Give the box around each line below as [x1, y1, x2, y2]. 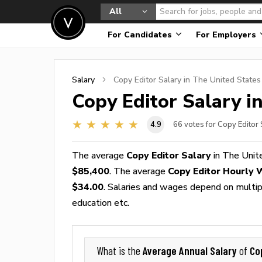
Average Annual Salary [143, 244, 239, 257]
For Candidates [108, 30, 174, 40]
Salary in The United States [156, 75, 261, 84]
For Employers [196, 30, 258, 40]
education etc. [72, 197, 129, 208]
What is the [96, 244, 143, 257]
